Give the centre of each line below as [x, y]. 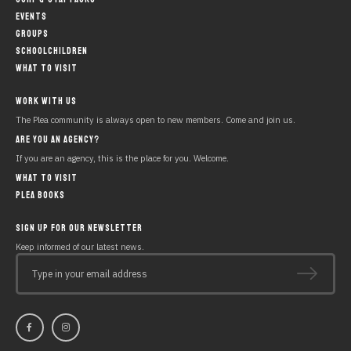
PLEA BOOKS [40, 195]
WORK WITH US [46, 101]
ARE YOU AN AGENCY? [58, 139]
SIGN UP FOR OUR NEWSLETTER [79, 228]
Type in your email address [90, 273]
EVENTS [31, 16]
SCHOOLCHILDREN [52, 51]
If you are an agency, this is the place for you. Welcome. [122, 158]
